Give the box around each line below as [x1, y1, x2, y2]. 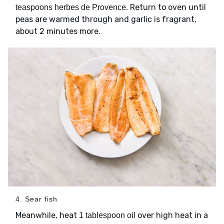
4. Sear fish [15, 194, 57, 203]
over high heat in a [135, 210, 208, 220]
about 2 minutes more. [15, 26, 100, 36]
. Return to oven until [126, 2, 206, 12]
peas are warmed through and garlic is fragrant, [15, 14, 196, 24]
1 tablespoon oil [79, 210, 135, 219]
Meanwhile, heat [15, 210, 79, 220]
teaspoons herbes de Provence [15, 3, 126, 12]
